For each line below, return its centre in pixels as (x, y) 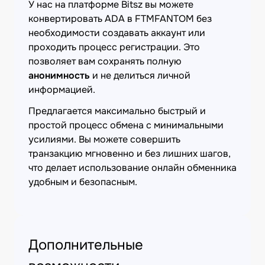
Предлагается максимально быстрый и (117, 111)
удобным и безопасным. (83, 182)
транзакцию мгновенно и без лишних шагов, (130, 153)
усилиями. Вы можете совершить (104, 139)
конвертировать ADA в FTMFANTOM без (120, 19)
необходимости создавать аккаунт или (117, 33)
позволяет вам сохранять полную (105, 61)
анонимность (59, 75)
